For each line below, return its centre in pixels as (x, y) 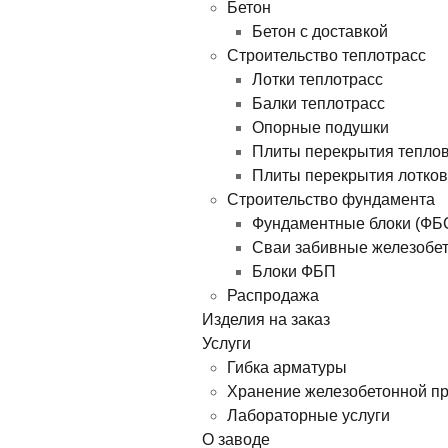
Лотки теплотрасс (317, 80)
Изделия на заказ (266, 320)
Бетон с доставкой (320, 32)
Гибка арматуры (287, 368)
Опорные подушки (320, 128)
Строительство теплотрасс (326, 56)
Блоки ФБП (294, 272)
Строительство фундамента (331, 200)
